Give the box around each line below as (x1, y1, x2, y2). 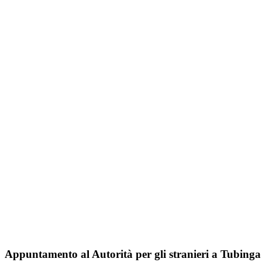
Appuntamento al (5, 248, 92, 261)
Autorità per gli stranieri (92, 248, 212, 261)
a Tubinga (212, 248, 261, 261)
